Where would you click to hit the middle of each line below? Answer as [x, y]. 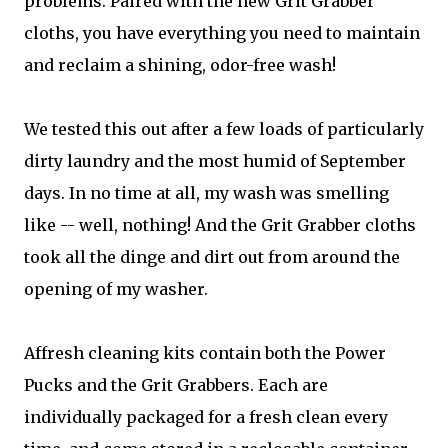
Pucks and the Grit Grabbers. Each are [176, 385]
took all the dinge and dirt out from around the [212, 257]
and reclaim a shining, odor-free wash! [180, 65]
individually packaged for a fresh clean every [206, 417]
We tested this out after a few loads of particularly [224, 129]
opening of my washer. [116, 289]
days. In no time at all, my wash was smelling [206, 193]
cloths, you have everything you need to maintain [222, 33]
